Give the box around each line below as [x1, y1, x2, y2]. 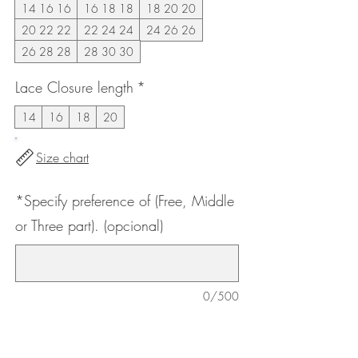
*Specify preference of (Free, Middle [15, 190, 234, 210]
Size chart [36, 148, 89, 166]
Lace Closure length [15, 77, 133, 97]
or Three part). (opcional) [15, 215, 163, 235]
